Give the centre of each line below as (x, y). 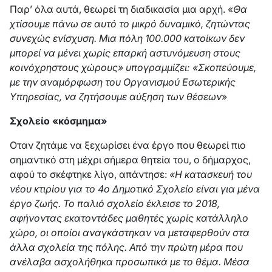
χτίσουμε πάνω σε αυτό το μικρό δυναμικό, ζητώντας (130, 24)
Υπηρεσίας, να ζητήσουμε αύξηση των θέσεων (116, 97)
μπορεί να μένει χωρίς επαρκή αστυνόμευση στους (125, 53)
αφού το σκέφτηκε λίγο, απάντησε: (90, 174)
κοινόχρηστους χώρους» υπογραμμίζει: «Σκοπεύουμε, (133, 67)
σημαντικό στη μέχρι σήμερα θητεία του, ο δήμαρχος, (130, 160)
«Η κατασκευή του (211, 174)
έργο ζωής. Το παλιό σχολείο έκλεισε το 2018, (115, 203)
